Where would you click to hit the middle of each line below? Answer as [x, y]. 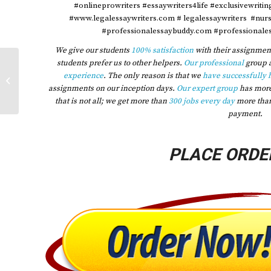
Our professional [214, 63]
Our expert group [207, 88]
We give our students [93, 50]
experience [83, 75]
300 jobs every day [201, 101]
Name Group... [47, 93]
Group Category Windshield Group [83, 80]
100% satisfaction [162, 50]
